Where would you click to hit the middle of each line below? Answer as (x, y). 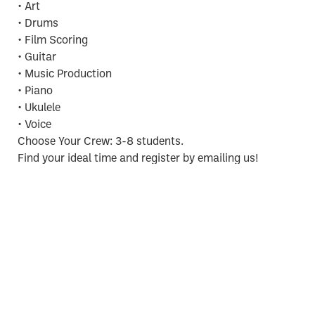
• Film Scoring (53, 41)
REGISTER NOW (157, 222)
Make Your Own (78, 273)
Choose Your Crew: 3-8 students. (101, 142)
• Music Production (65, 75)
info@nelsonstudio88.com (84, 186)
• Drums (38, 24)
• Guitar (37, 58)
